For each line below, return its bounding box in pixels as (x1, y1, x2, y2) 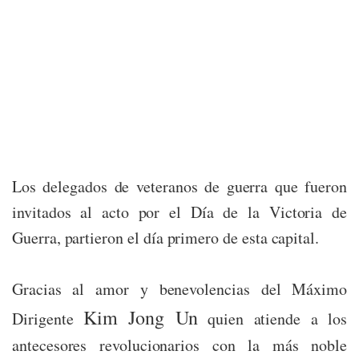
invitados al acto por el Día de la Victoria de (12, 201, 347, 224)
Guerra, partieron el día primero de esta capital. (12, 227, 320, 249)
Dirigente (12, 308, 84, 330)
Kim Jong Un (83, 305, 198, 331)
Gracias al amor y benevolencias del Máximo (12, 278, 347, 301)
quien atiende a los (197, 308, 347, 330)
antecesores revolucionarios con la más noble (12, 334, 347, 357)
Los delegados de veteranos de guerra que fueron (12, 175, 347, 198)
